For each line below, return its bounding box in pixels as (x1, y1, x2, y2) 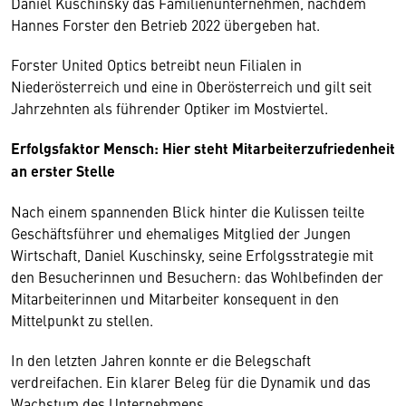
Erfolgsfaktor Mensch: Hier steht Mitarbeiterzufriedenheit (11, 138, 395, 159)
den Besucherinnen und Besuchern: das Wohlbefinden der (11, 266, 383, 286)
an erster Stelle (11, 160, 119, 181)
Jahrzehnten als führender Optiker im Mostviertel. (11, 98, 332, 118)
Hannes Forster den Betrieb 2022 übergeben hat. (11, 14, 324, 34)
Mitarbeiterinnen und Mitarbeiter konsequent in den (11, 288, 339, 308)
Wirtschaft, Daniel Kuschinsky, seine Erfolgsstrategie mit (11, 245, 373, 265)
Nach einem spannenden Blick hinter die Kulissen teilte (11, 201, 364, 221)
